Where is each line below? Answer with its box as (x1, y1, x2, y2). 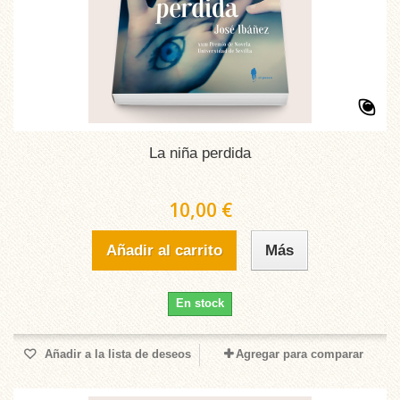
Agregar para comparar (235, 347, 363, 361)
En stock (176, 296, 224, 310)
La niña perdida (149, 145, 251, 162)
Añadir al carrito (106, 242, 222, 259)
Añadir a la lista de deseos (41, 347, 191, 361)
